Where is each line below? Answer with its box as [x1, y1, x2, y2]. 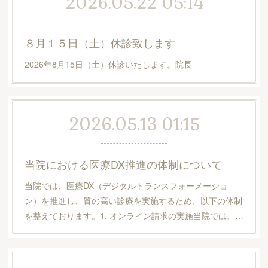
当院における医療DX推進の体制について [24, 156, 222, 172]
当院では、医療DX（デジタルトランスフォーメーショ [24, 179, 228, 191]
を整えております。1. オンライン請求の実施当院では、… [24, 209, 243, 221]
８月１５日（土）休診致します [24, 35, 175, 50]
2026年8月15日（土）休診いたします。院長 [24, 58, 192, 70]
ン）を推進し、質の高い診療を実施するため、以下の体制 [24, 194, 242, 206]
